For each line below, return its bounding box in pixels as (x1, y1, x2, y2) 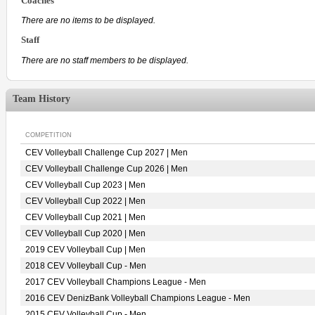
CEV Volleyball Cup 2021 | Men (25, 212, 146, 222)
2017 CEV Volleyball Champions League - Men (25, 277, 206, 287)
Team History (13, 94, 70, 104)
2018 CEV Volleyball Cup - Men (25, 261, 146, 271)
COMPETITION (25, 131, 72, 139)
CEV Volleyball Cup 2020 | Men (25, 229, 146, 238)
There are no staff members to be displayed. (21, 56, 188, 66)
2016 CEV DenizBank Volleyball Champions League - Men (25, 293, 250, 303)
